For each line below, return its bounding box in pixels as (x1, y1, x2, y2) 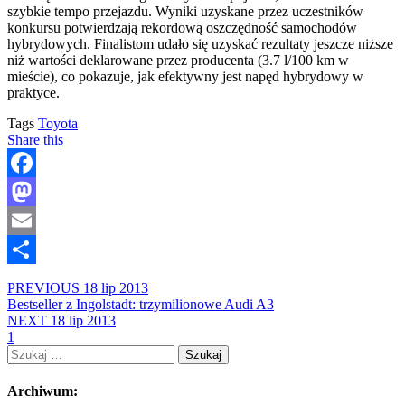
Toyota (38, 115, 78, 131)
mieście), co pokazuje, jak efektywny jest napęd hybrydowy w (7, 68, 363, 84)
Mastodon (7, 212, 64, 228)
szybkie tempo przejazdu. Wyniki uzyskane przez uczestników (7, 3, 363, 19)
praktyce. (7, 84, 60, 100)
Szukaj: (6, 344, 49, 360)
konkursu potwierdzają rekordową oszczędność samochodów (7, 19, 357, 35)
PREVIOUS (7, 279, 83, 296)
